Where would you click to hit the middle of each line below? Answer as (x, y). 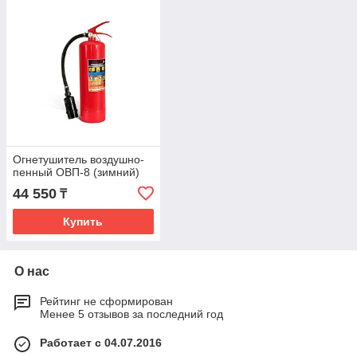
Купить (83, 222)
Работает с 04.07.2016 (101, 343)
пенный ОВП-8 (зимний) (76, 173)
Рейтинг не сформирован (106, 302)
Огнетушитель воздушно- (78, 160)
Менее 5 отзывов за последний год (131, 314)
